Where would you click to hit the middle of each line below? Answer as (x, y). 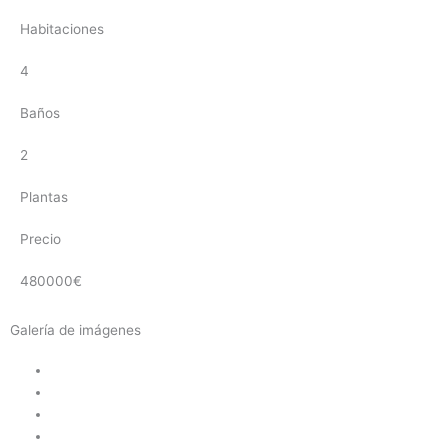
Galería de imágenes (75, 330)
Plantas (44, 197)
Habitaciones (62, 29)
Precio (40, 239)
